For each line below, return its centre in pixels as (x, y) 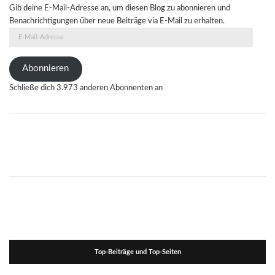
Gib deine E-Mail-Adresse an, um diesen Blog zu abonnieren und (120, 8)
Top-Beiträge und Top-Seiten (137, 252)
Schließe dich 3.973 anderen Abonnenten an (86, 88)
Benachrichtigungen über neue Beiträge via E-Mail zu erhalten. (117, 21)
